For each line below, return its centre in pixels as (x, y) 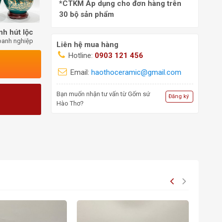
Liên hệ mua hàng (88, 44)
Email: (80, 72)
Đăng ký (178, 96)
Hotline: (81, 55)
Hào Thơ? (70, 103)
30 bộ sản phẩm (87, 14)
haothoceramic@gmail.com (137, 72)
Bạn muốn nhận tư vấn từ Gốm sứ (104, 94)
